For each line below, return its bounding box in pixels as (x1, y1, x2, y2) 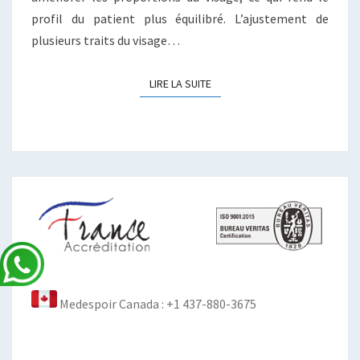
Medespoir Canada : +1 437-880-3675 (57, 296, 256, 313)
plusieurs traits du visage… (31, 32, 180, 49)
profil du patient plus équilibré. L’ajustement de (31, 10, 329, 27)
